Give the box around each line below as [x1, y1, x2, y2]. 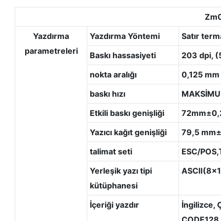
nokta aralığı [89, 69, 137, 79]
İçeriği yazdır [89, 199, 139, 210]
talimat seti [89, 146, 132, 156]
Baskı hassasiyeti [89, 50, 156, 60]
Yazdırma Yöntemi [89, 31, 160, 41]
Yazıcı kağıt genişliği [89, 127, 167, 137]
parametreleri [24, 45, 78, 56]
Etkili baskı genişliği [89, 108, 164, 118]
